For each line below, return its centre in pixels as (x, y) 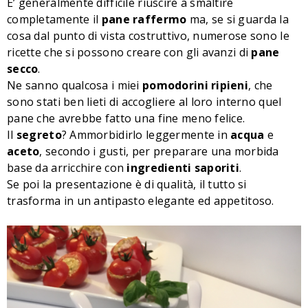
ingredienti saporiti (183, 167)
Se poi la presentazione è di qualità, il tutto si (127, 184)
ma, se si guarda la (238, 19)
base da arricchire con (67, 167)
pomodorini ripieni (196, 85)
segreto (39, 134)
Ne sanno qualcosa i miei (75, 85)
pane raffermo (144, 19)
